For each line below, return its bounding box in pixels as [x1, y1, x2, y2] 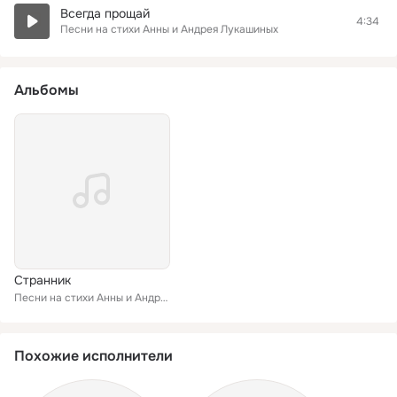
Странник [14, 272, 71, 288]
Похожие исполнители [14, 346, 173, 365]
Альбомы [14, 81, 79, 99]
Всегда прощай [60, 5, 150, 21]
